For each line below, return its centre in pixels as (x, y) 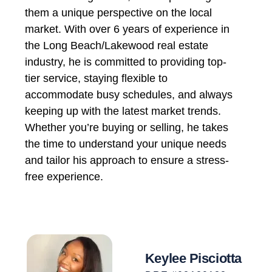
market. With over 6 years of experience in (127, 29)
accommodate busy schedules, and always (129, 94)
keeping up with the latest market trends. (123, 111)
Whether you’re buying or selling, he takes (127, 127)
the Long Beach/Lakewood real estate (117, 45)
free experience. (64, 176)
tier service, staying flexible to (97, 78)
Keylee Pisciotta (193, 259)
